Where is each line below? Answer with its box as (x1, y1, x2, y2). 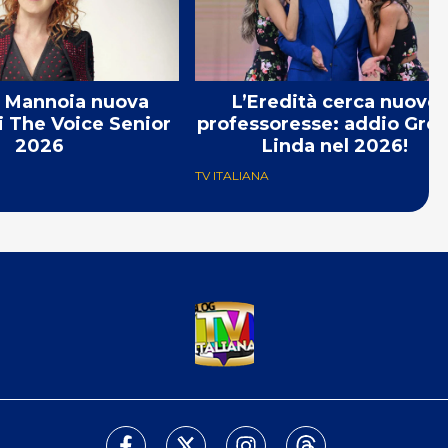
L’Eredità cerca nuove (231, 90, 439, 113)
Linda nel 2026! (262, 134, 408, 157)
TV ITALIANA (195, 167, 269, 183)
